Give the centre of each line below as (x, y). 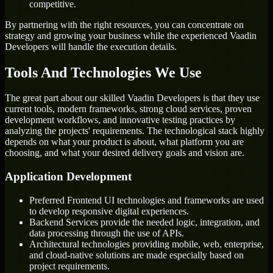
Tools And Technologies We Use (103, 72)
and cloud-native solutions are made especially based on (136, 255)
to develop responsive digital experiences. (109, 211)
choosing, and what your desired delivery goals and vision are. (125, 153)
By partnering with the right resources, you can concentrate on (124, 24)
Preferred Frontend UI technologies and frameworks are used (147, 200)
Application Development (68, 177)
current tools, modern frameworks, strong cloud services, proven (128, 109)
